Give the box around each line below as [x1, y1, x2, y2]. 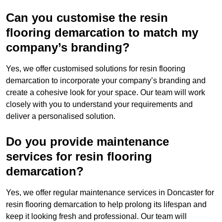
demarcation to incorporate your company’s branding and [6, 76, 206, 85]
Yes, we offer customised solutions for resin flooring [6, 64, 185, 73]
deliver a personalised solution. [6, 112, 115, 121]
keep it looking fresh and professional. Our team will [6, 212, 187, 221]
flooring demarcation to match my [6, 26, 198, 40]
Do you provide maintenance [6, 135, 169, 149]
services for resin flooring [6, 150, 152, 164]
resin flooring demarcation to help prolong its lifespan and [6, 200, 207, 209]
